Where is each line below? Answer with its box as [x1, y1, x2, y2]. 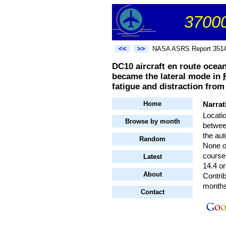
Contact [140, 188, 164, 196]
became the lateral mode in [112, 72, 223, 82]
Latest [143, 153, 162, 161]
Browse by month [125, 118, 180, 126]
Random [139, 135, 165, 143]
